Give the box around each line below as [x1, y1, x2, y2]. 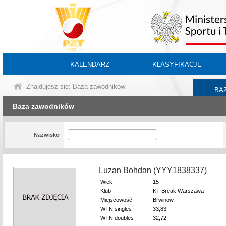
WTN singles [100, 206, 132, 212]
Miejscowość [100, 197, 132, 203]
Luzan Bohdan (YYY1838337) [99, 166, 207, 175]
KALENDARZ [70, 61, 109, 68]
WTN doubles [100, 215, 134, 221]
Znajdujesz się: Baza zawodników [26, 83, 125, 90]
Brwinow [153, 197, 174, 203]
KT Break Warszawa [153, 188, 204, 194]
